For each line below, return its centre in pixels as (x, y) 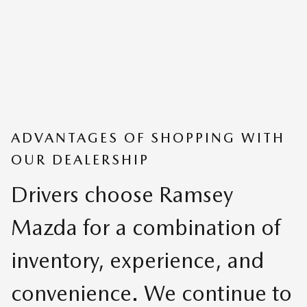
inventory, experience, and (137, 260)
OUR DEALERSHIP (80, 160)
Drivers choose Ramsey (122, 194)
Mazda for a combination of (146, 227)
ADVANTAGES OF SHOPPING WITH (148, 138)
